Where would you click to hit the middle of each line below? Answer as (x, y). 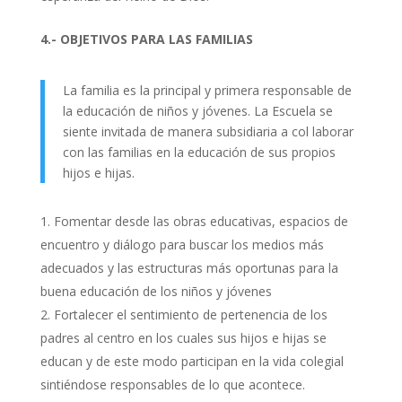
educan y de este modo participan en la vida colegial (192, 361)
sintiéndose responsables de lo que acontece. (172, 385)
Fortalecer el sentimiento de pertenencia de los (190, 315)
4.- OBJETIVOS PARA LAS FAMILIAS (146, 39)
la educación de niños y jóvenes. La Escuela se (197, 111)
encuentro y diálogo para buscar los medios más (182, 245)
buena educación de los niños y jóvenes (156, 291)
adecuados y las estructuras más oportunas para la (189, 268)
